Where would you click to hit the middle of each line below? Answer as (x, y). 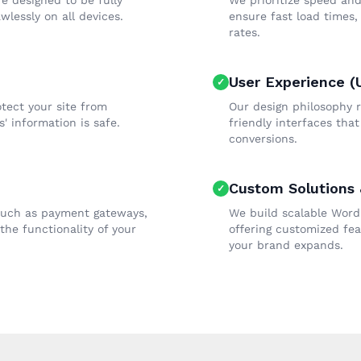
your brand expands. (286, 245)
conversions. (263, 139)
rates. (245, 32)
